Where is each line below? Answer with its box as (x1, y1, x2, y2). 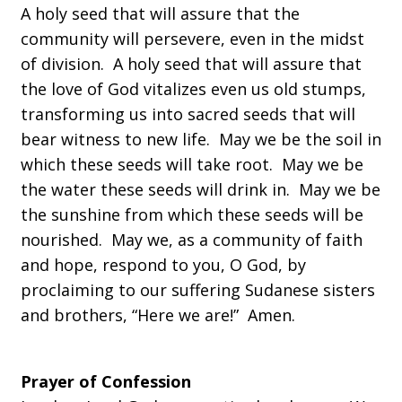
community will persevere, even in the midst (21, 28, 364, 49)
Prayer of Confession (21, 371, 191, 392)
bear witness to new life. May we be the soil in (21, 128, 381, 150)
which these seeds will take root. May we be (21, 153, 363, 175)
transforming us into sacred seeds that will (21, 103, 355, 125)
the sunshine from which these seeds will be (21, 204, 363, 225)
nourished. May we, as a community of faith (21, 229, 363, 250)
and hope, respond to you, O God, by (21, 254, 306, 275)
